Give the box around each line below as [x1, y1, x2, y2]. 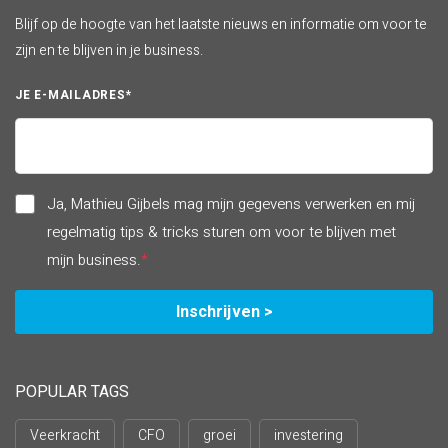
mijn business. [47, 249, 141, 272]
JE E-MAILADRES [15, 86, 126, 105]
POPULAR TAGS [15, 380, 129, 405]
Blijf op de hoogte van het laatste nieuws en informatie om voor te [15, 14, 427, 36]
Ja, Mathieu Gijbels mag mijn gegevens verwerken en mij [47, 193, 415, 216]
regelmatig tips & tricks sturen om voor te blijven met [47, 221, 396, 244]
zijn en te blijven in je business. [15, 40, 203, 62]
